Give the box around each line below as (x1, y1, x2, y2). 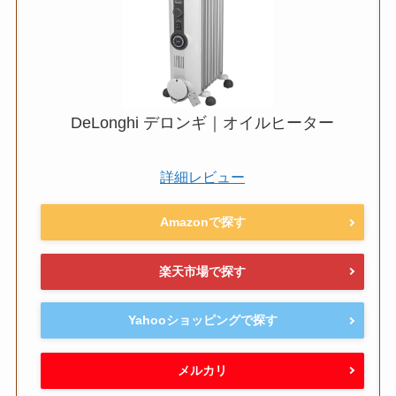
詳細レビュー (160, 169, 245, 185)
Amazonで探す (159, 215, 246, 230)
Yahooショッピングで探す (127, 313, 278, 328)
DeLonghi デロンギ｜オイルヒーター (71, 113, 334, 132)
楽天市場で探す (159, 263, 246, 278)
